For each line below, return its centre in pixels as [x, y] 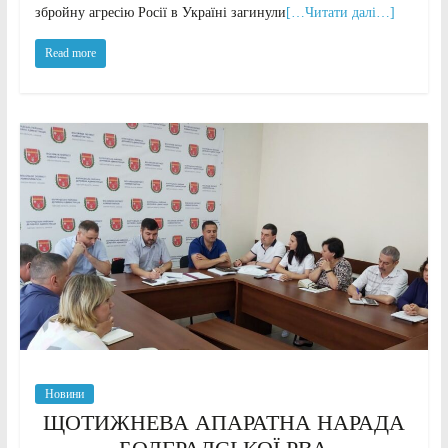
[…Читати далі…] [340, 13]
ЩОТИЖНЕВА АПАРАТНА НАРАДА [223, 423]
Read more [70, 53]
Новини [64, 394]
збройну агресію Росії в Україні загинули [160, 13]
